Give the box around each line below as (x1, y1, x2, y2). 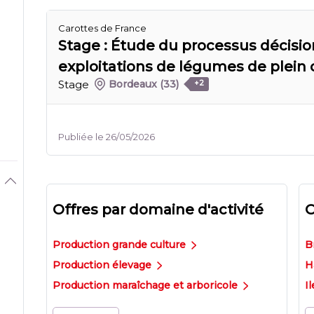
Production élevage (53, 259, 154, 271)
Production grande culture (53, 238, 189, 251)
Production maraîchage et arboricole (53, 279, 240, 292)
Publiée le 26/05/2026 (58, 131, 155, 142)
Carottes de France (58, 22, 146, 34)
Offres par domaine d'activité (53, 201, 264, 218)
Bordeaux (109, 78, 158, 90)
